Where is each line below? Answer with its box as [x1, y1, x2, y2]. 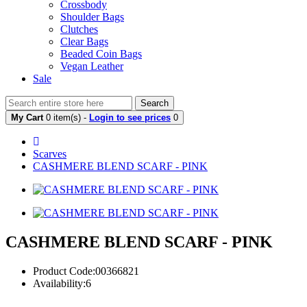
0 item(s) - [46, 112, 89, 123]
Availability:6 [33, 277, 91, 289]
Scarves [33, 148, 66, 160]
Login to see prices [89, 112, 171, 123]
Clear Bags [60, 36, 108, 47]
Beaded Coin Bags [60, 48, 142, 60]
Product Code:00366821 [33, 265, 139, 277]
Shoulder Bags [60, 11, 124, 23]
